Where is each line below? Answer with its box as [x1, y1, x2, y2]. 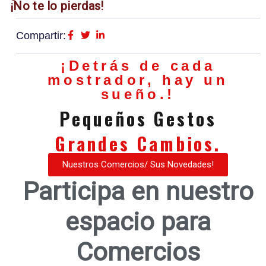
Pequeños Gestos [59, 104, 217, 132]
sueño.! [100, 85, 176, 102]
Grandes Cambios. [55, 129, 221, 157]
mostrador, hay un [47, 71, 229, 88]
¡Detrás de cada [60, 57, 216, 74]
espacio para [65, 206, 211, 236]
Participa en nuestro [23, 176, 254, 206]
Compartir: [16, 29, 66, 42]
